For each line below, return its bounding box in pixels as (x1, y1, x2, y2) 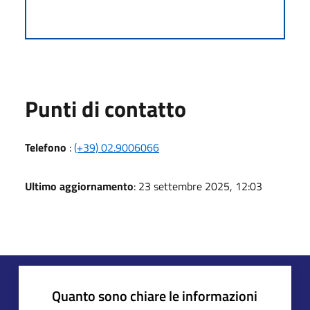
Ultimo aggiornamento (25, 177, 134, 194)
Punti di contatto (25, 91, 186, 125)
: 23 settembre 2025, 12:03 (134, 177, 262, 194)
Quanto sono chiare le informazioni (52, 284, 257, 307)
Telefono (25, 138, 66, 156)
